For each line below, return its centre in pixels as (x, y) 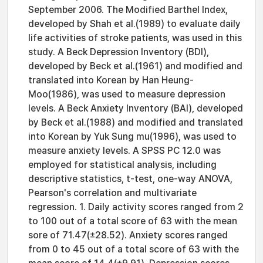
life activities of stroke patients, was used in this (135, 38)
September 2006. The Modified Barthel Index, (128, 10)
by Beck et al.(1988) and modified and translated (136, 122)
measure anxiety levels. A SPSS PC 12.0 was (124, 151)
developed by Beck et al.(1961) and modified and (135, 66)
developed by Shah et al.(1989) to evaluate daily (134, 24)
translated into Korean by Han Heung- (111, 80)
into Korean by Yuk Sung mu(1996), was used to (132, 136)
